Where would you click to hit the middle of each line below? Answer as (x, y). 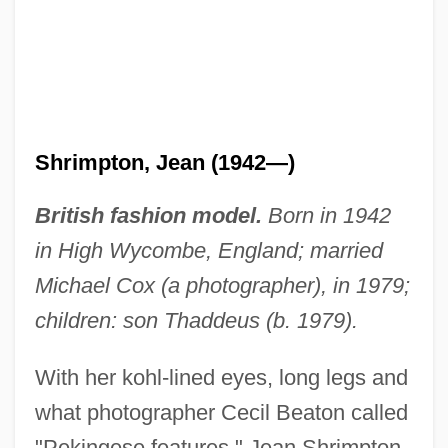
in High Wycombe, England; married (208, 250)
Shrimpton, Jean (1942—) (164, 162)
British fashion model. (148, 215)
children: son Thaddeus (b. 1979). (196, 320)
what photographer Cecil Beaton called (221, 412)
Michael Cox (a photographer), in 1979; (222, 285)
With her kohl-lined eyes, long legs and (221, 377)
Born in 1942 (326, 215)
